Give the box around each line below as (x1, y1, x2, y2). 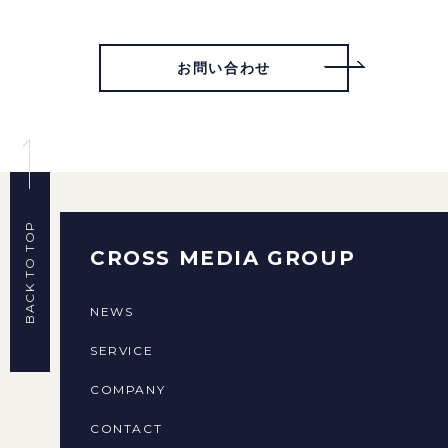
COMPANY (90, 381, 166, 397)
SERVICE (90, 342, 154, 358)
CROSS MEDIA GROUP (90, 245, 356, 270)
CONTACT (90, 420, 163, 436)
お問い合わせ (177, 59, 271, 76)
